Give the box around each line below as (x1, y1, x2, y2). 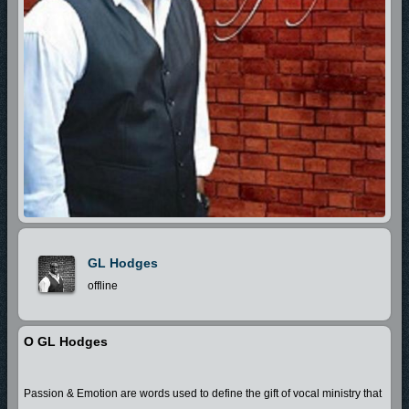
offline (88, 278, 118, 292)
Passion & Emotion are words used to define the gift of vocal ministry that (24, 386, 382, 400)
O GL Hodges (24, 333, 108, 349)
